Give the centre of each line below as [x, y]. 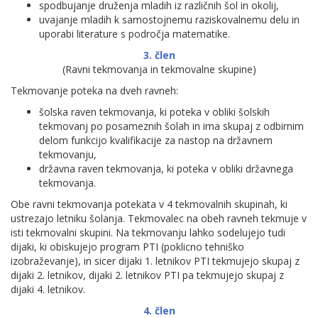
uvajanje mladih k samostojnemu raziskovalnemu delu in [169, 20]
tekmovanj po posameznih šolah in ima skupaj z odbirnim [171, 126]
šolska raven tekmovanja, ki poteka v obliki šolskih [154, 112]
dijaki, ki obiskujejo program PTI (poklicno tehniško [127, 247]
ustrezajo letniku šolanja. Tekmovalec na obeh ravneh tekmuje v [159, 218]
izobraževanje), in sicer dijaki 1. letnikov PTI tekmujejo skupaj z [155, 261]
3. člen [159, 55]
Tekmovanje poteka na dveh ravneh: [94, 91]
